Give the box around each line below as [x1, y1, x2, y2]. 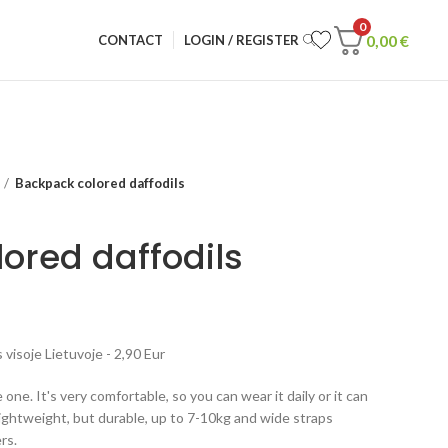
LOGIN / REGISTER [184, 31, 300, 48]
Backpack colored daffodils [15, 175, 185, 191]
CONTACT [98, 31, 164, 48]
